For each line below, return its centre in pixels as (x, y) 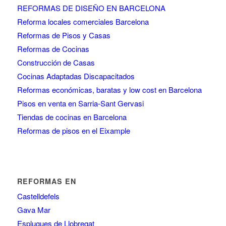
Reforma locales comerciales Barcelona (83, 21)
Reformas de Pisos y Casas (64, 35)
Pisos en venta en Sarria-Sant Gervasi (80, 103)
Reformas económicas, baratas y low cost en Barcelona (109, 89)
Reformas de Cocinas (53, 48)
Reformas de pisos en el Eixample (73, 130)
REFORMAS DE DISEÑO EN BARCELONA (91, 8)
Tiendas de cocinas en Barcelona (72, 117)
